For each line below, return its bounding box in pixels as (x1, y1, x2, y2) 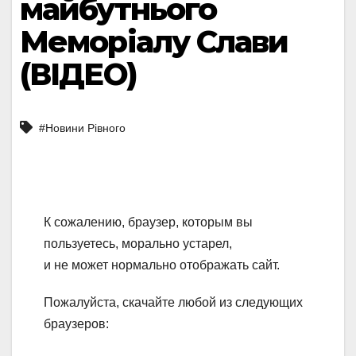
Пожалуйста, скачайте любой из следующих (44, 296, 303, 310)
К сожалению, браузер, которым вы (44, 215, 253, 230)
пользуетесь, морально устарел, (44, 237, 232, 251)
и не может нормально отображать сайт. (44, 258, 280, 273)
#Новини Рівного (39, 122, 126, 135)
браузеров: (44, 317, 109, 331)
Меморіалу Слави (20, 22, 288, 60)
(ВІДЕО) (20, 55, 137, 93)
